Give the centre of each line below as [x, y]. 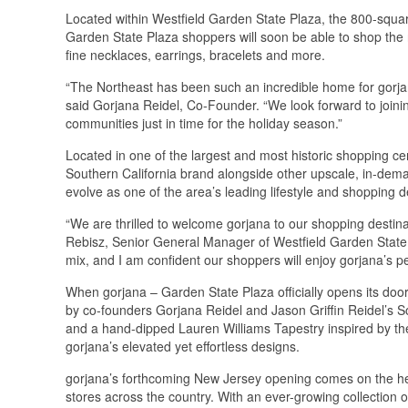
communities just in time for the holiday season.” [204, 122]
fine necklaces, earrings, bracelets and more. [197, 54]
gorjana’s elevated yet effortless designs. [183, 346]
